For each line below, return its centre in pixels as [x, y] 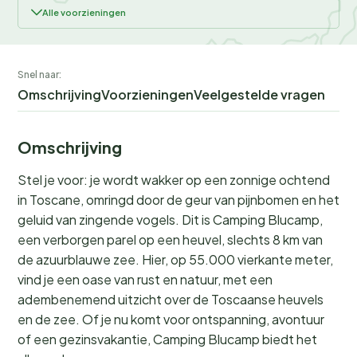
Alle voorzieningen [84, 13]
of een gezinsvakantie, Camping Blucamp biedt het [167, 339]
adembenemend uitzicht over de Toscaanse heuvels [171, 300]
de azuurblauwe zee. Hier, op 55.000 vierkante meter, [175, 260]
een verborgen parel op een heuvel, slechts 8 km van [170, 240]
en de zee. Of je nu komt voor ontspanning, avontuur [171, 320]
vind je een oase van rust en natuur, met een [145, 280]
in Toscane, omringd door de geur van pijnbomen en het [178, 200]
